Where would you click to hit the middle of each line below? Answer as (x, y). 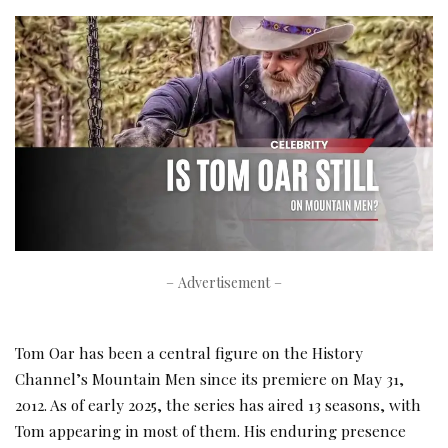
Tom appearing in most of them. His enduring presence (210, 431)
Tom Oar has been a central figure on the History (189, 353)
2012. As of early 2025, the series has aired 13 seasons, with (218, 405)
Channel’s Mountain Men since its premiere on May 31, (209, 379)
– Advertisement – (224, 283)
